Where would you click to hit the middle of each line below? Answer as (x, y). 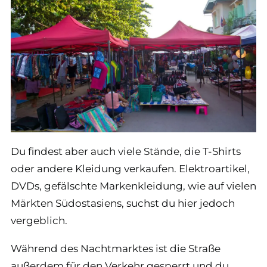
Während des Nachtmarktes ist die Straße (116, 248)
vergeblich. (39, 220)
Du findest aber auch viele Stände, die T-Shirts (126, 151)
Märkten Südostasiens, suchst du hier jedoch (123, 203)
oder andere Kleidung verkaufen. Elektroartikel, (130, 168)
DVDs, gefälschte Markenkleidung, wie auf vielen (133, 186)
